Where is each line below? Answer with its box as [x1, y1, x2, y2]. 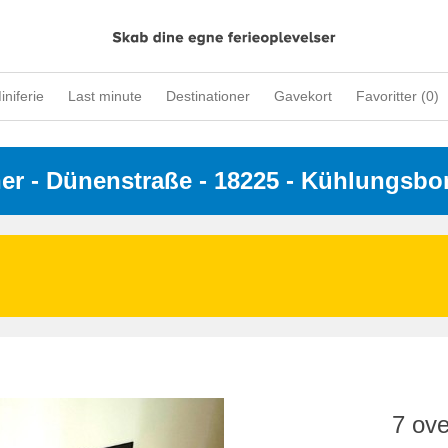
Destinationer [166, 88, 250, 104]
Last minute [68, 88, 142, 104]
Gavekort [274, 88, 332, 104]
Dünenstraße [46, 166, 192, 194]
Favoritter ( [356, 88, 426, 104]
